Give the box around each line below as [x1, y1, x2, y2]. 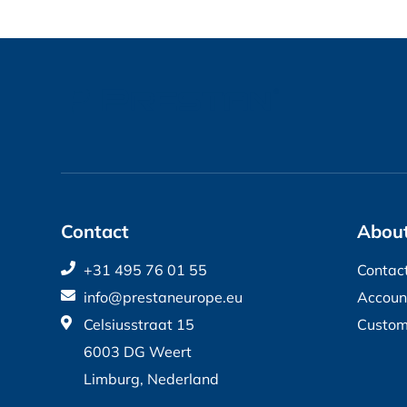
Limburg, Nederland [84, 370, 219, 388]
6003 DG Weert [84, 342, 192, 361]
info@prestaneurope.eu [84, 288, 243, 306]
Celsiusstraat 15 [84, 315, 194, 333]
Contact [61, 220, 129, 243]
